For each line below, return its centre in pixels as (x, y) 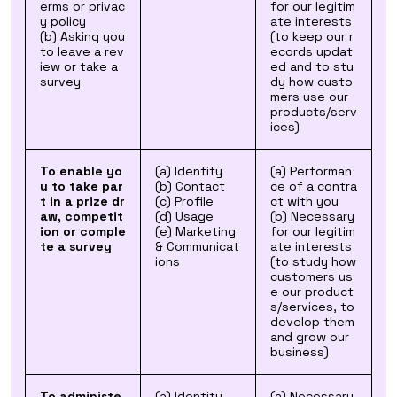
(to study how (313, 261)
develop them (312, 322)
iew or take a (79, 66)
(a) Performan (311, 171)
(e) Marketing (195, 231)
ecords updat (311, 51)
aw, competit (82, 216)
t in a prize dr (82, 201)
